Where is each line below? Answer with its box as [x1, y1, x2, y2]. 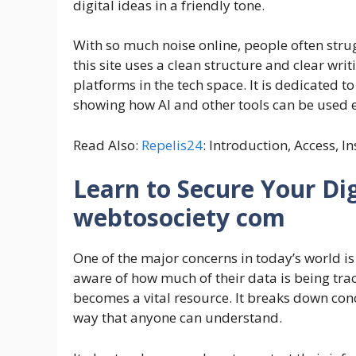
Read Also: [73, 135, 141, 154]
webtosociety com [73, 201, 285, 234]
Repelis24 [141, 135, 203, 154]
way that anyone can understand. [73, 308, 282, 327]
